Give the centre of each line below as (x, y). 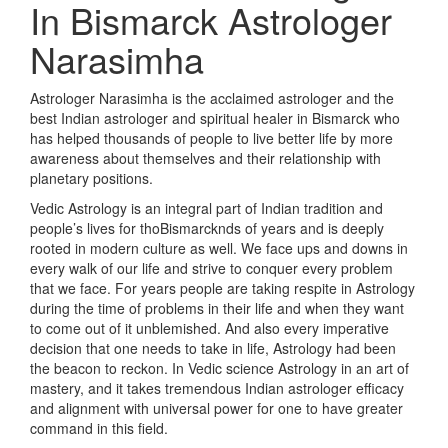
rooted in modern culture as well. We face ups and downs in (219, 241)
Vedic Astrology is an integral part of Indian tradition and (206, 201)
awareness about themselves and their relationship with (205, 151)
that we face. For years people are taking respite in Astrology (222, 281)
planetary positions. (91, 171)
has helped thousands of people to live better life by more (211, 131)
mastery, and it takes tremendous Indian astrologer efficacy (217, 381)
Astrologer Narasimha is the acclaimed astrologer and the (212, 91)
